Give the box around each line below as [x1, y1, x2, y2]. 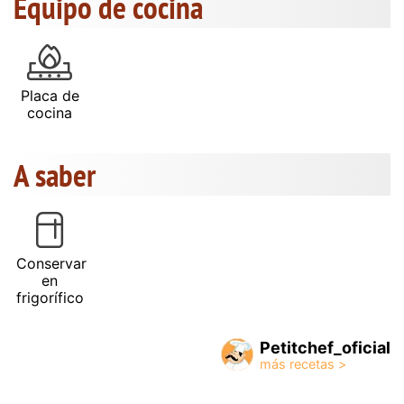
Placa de [20, 86, 79, 105]
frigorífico [16, 288, 84, 307]
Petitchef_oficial [260, 337, 390, 357]
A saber [14, 153, 96, 196]
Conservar [16, 253, 87, 272]
